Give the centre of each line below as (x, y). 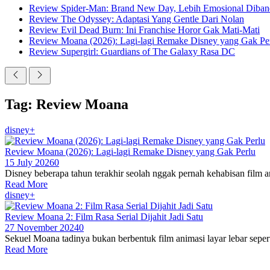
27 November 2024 (42, 227)
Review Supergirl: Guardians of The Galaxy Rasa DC (132, 52)
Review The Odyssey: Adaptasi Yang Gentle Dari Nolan (137, 19)
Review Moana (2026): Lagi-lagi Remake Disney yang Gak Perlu (130, 151)
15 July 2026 (30, 162)
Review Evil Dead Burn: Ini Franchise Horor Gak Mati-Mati (144, 30)
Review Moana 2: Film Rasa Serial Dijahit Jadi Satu (104, 216)
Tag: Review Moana (67, 104)
